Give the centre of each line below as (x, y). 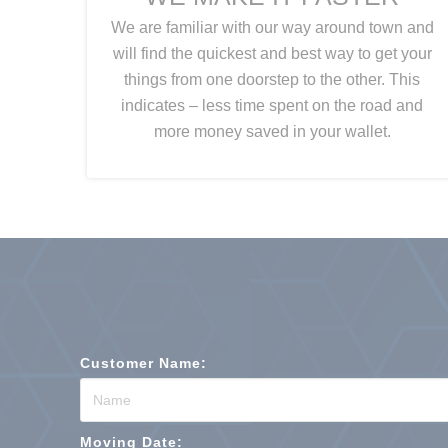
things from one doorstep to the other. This (272, 79)
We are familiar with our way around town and (272, 27)
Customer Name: (143, 363)
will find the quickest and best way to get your (272, 53)
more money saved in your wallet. (272, 131)
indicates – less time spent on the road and (272, 105)
